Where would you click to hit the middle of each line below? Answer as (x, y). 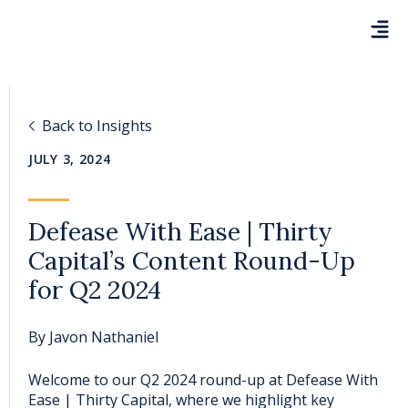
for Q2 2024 (95, 290)
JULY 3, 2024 (70, 159)
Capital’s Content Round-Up (192, 260)
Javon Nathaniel (102, 337)
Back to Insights (97, 126)
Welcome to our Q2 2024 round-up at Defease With (203, 380)
